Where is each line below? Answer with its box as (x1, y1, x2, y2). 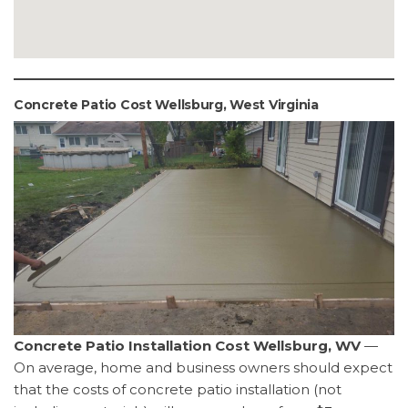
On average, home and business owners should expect (14, 359, 393, 377)
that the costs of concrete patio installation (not (14, 381, 342, 399)
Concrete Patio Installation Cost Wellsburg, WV (14, 337, 361, 355)
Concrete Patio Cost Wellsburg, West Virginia (14, 97, 319, 114)
